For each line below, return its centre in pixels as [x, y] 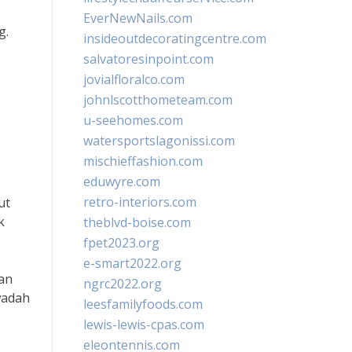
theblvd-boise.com [137, 222]
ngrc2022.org [123, 284]
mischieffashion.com [143, 161]
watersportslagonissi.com [159, 141]
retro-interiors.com [140, 202]
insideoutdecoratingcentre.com [175, 38]
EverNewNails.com [138, 18]
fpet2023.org [121, 243]
